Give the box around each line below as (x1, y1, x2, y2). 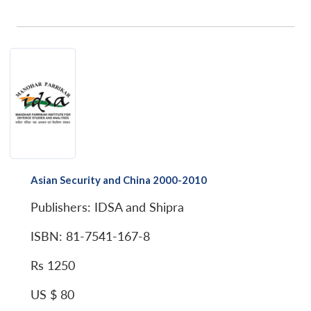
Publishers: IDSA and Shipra (31, 199, 184, 215)
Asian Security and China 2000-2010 (31, 173, 207, 186)
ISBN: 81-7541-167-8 (31, 228, 150, 244)
